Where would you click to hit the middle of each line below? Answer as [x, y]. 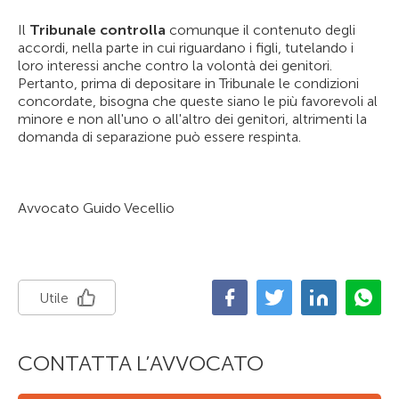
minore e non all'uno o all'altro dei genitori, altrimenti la [192, 119]
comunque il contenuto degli [261, 30]
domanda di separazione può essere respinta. [159, 137]
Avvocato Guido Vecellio [96, 208]
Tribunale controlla [98, 30]
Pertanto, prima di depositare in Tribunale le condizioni [188, 83]
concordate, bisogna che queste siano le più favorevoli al [198, 101]
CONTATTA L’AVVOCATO [141, 363]
